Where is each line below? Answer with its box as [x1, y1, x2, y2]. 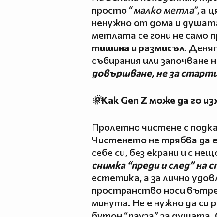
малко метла [133, 3, 194, 15]
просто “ [92, 3, 133, 15]
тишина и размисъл [92, 41, 185, 53]
